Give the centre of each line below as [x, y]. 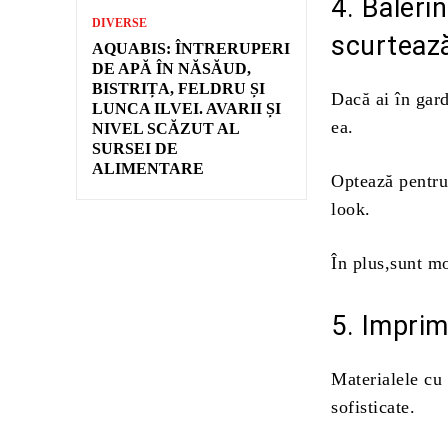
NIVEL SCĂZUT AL [166, 128]
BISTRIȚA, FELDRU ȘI [178, 88]
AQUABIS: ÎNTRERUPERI [191, 48]
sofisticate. [373, 407]
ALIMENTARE [148, 168]
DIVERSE [119, 22]
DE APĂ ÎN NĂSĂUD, [171, 68]
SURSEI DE [135, 148]
